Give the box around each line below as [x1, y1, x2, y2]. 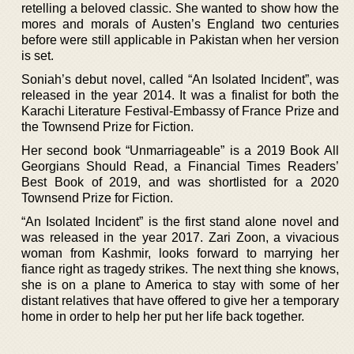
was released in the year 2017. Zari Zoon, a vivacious [21, 230, 339, 244]
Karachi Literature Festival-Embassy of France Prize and [21, 104, 339, 118]
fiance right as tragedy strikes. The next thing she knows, [21, 262, 339, 276]
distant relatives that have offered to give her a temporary [21, 293, 339, 307]
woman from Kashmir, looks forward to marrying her [21, 246, 339, 260]
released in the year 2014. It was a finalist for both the [21, 88, 339, 102]
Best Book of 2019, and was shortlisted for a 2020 [21, 175, 339, 189]
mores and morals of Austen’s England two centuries [21, 17, 339, 31]
